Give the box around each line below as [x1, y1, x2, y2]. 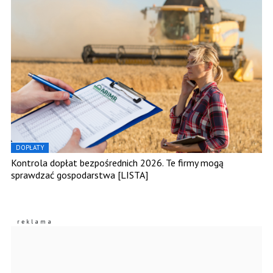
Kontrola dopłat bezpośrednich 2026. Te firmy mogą [11, 157, 224, 169]
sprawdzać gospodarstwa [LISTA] [11, 169, 148, 182]
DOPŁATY [16, 143, 44, 152]
